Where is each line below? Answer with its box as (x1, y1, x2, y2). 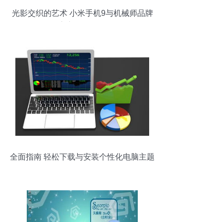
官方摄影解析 (58, 21, 106, 30)
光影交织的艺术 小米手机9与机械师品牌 (11, 9, 153, 17)
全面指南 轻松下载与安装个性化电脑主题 (10, 153, 155, 161)
